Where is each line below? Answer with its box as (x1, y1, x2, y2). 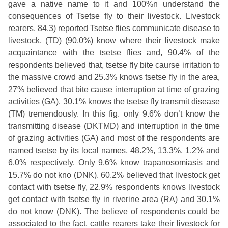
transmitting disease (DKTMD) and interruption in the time (8, 121, 220, 130)
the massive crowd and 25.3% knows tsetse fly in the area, (8, 72, 220, 81)
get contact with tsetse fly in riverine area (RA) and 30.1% (8, 194, 220, 204)
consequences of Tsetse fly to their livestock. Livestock (8, 11, 220, 20)
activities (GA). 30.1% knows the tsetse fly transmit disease (8, 97, 220, 106)
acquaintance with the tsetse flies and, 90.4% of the (8, 48, 220, 57)
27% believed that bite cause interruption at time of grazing (8, 84, 220, 94)
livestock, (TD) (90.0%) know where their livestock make (8, 36, 220, 45)
